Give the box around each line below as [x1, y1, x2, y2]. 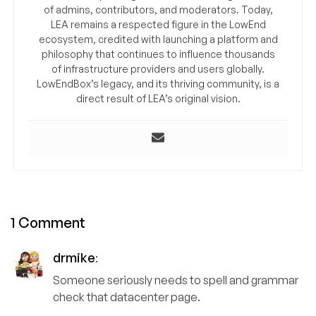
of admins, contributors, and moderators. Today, [43, 3, 273, 16]
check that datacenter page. [53, 289, 200, 304]
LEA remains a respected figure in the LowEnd [50, 18, 266, 30]
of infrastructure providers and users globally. [51, 62, 265, 75]
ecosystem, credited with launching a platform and [38, 32, 278, 45]
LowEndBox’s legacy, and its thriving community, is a [37, 77, 279, 90]
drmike [53, 249, 95, 265]
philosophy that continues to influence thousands [41, 47, 275, 60]
